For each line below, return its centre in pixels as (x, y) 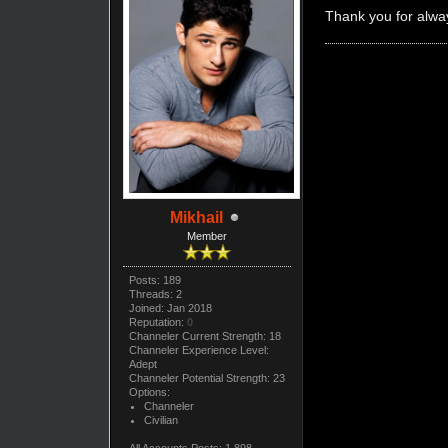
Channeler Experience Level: (198, 350)
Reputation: (157, 322)
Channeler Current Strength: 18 (204, 336)
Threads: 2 (155, 294)
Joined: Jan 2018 (170, 308)
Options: (149, 392)
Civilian (160, 420)
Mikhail (197, 218)
